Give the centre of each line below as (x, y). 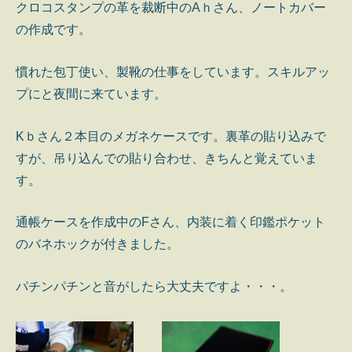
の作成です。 (53, 30)
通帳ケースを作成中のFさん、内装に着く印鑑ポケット (170, 222)
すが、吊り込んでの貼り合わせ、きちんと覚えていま (167, 158)
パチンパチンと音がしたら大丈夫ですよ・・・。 (154, 286)
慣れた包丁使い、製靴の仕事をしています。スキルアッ (173, 71)
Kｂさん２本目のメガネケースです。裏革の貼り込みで (171, 136)
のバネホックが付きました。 (97, 244)
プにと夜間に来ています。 (91, 93)
